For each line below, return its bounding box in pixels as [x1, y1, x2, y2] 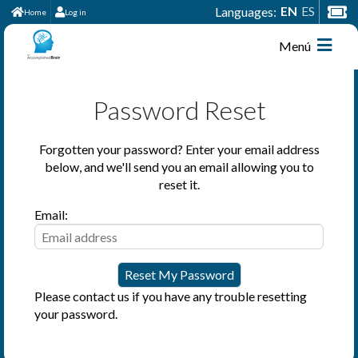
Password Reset [92, 94, 266, 125]
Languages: [214, 4, 276, 19]
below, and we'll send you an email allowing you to [44, 159, 314, 174]
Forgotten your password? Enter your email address [38, 141, 320, 157]
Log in [65, 7, 87, 17]
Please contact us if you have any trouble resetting [34, 288, 307, 304]
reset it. [158, 177, 200, 192]
